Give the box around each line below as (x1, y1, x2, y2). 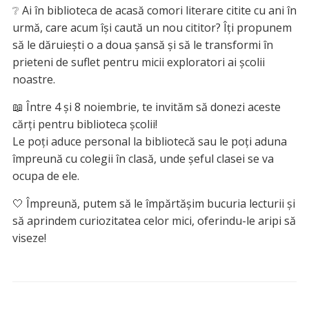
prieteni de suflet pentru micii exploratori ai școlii (12, 54, 265, 70)
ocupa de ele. (12, 168, 79, 183)
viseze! (12, 230, 46, 246)
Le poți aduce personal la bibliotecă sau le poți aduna (12, 133, 287, 149)
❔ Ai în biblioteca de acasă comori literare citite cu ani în (12, 2, 297, 18)
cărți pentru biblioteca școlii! (12, 116, 157, 132)
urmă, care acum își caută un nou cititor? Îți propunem (12, 19, 292, 35)
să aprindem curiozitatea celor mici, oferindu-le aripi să (12, 212, 296, 228)
